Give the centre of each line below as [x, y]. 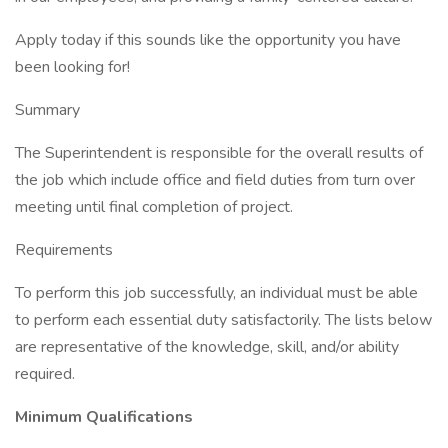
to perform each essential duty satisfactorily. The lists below [223, 320]
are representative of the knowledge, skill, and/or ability [207, 347]
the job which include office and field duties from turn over [215, 180]
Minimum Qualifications [104, 417]
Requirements [64, 250]
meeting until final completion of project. [154, 207]
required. [45, 374]
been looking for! [72, 67]
